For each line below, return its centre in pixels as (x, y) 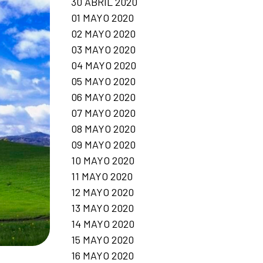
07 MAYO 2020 (103, 112)
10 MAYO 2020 (103, 160)
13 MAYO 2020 (102, 208)
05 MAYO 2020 (103, 81)
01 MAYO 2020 (102, 17)
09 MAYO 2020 (103, 144)
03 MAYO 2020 (103, 49)
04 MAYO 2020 (104, 65)
